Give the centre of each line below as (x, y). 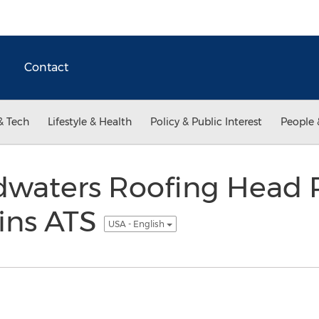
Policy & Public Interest (206, 122)
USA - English (137, 224)
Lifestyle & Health (90, 122)
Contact (46, 67)
